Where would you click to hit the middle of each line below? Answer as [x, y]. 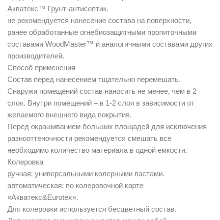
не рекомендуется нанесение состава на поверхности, [99, 20]
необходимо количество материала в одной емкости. [97, 150]
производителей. [36, 55]
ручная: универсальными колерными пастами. [86, 173]
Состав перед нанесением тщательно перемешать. [94, 79]
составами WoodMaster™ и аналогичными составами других [110, 44]
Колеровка [25, 162]
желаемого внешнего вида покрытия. [69, 114]
